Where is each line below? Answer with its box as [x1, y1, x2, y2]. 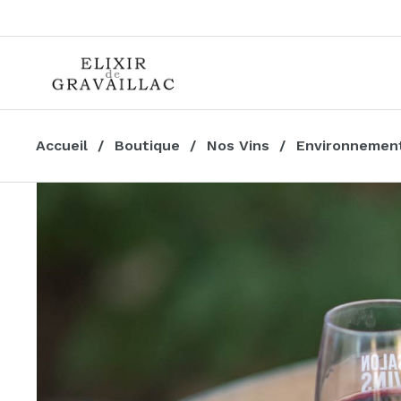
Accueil [36, 137, 88, 154]
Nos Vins [207, 137, 269, 154]
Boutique [115, 137, 180, 154]
